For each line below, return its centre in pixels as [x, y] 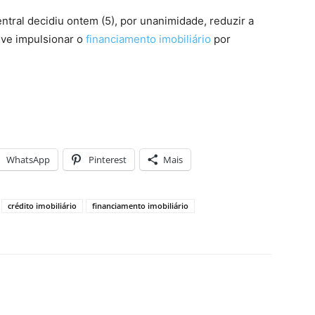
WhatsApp [28, 160]
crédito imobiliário [42, 206]
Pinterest [108, 160]
